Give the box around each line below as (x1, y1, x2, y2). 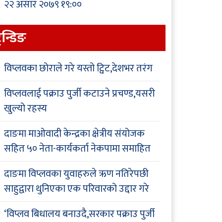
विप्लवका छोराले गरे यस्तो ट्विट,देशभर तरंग (4, 60, 153, 77)
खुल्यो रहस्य (4, 100, 47, 117)
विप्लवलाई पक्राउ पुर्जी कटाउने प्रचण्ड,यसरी (4, 85, 155, 103)
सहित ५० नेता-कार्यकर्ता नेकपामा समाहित (4, 140, 151, 158)
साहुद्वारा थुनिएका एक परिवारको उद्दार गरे (4, 180, 149, 198)
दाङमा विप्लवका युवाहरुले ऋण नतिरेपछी (4, 166, 149, 183)
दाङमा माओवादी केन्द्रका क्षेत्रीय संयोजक (4, 125, 145, 143)
